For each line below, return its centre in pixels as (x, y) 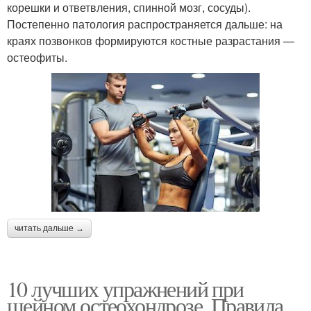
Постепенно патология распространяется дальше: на (145, 24)
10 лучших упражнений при (125, 288)
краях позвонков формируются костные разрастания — (151, 41)
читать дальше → (49, 228)
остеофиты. (37, 57)
